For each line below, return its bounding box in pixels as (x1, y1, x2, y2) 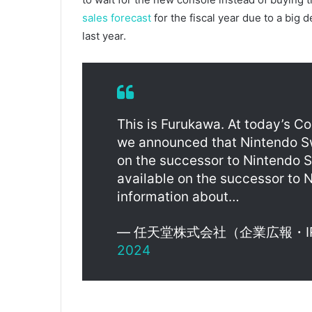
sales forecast (82, 11, 151, 25)
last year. (82, 29, 126, 43)
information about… (117, 189, 240, 205)
